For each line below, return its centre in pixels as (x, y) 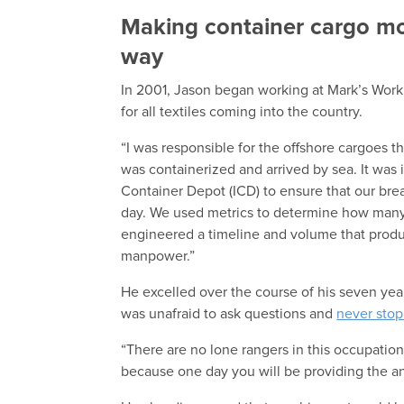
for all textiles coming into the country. (242, 112)
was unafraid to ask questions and (229, 314)
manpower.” (158, 257)
